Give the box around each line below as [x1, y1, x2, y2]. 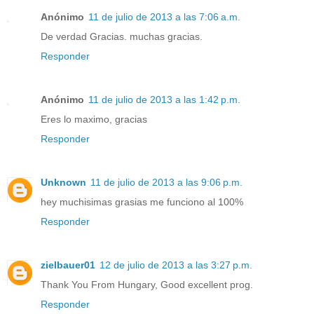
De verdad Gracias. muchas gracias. [41, 31, 203, 43]
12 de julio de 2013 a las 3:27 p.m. [100, 259, 252, 271]
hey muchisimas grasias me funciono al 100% [41, 196, 243, 208]
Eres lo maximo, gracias [41, 114, 147, 125]
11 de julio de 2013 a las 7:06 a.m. [88, 11, 240, 23]
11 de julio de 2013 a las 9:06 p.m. [90, 177, 243, 189]
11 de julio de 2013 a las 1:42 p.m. [88, 94, 240, 106]
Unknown [41, 177, 86, 189]
